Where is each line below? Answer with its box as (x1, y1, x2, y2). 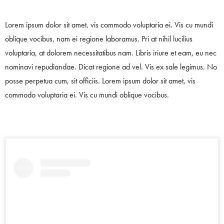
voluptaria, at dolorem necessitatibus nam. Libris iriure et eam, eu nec (5, 47, 216, 58)
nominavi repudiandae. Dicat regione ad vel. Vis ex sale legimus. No (5, 61, 217, 72)
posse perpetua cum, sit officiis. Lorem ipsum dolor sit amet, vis (5, 75, 195, 86)
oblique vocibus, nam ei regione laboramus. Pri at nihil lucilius (5, 33, 192, 44)
